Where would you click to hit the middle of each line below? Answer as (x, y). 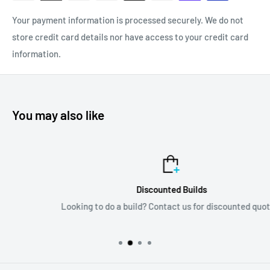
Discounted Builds (140, 190)
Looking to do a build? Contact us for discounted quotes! (140, 206)
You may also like (58, 115)
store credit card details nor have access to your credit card (130, 37)
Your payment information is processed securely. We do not (128, 20)
